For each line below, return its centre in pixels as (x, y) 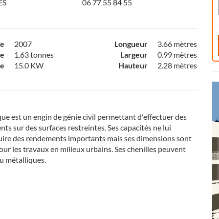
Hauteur (133, 65)
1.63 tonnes (34, 55)
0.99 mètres (177, 55)
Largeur (134, 55)
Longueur (131, 44)
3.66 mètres (177, 44)
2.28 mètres (177, 65)
